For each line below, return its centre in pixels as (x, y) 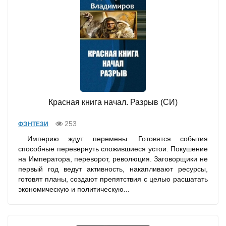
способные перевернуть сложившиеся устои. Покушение (113, 149)
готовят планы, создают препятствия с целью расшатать (113, 179)
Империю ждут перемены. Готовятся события (113, 139)
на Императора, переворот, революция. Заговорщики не (113, 159)
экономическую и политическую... (74, 189)
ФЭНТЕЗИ (33, 124)
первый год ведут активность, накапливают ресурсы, (113, 169)
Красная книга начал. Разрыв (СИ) (113, 102)
